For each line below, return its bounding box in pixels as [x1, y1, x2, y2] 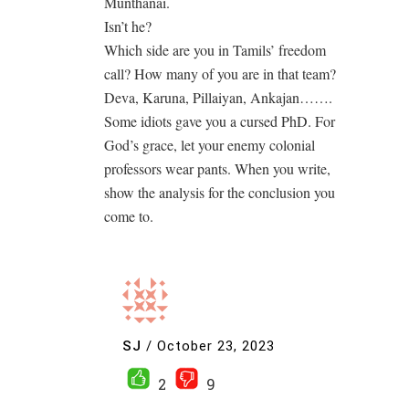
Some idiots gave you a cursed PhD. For [104, 111, 335, 131]
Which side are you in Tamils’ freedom [104, 40, 326, 59]
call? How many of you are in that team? [104, 64, 336, 83]
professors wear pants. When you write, [104, 159, 330, 178]
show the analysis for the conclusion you [104, 183, 335, 202]
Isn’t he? [104, 16, 152, 36]
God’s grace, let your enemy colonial [104, 135, 315, 154]
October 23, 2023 [157, 337, 275, 354]
